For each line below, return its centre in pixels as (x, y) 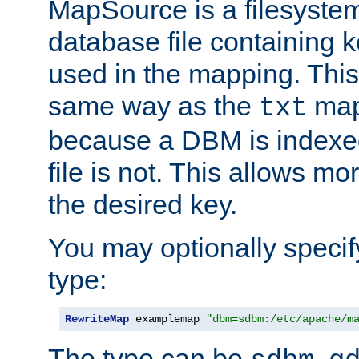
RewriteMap (97, 319)
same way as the (153, 106)
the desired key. (143, 205)
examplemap (167, 319)
